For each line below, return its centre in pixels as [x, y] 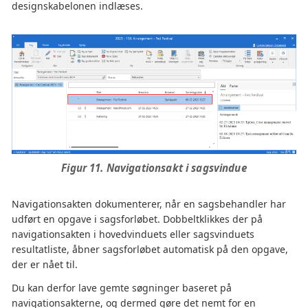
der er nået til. [45, 265]
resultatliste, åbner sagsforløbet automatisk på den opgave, [150, 250]
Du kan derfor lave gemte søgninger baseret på [122, 288]
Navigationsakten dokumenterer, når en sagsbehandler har [149, 204]
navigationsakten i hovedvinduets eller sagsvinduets [133, 234]
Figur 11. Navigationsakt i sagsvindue [154, 168]
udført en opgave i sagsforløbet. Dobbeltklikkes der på [137, 219]
